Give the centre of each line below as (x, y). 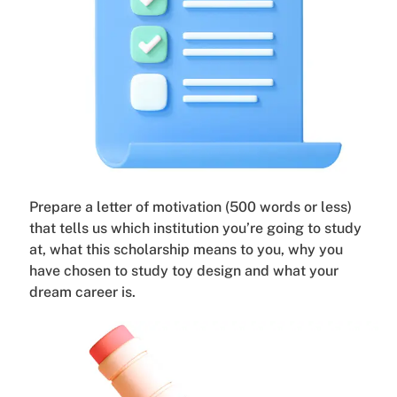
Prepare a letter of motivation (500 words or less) (190, 207)
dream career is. (82, 292)
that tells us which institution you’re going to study (195, 229)
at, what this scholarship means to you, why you (186, 250)
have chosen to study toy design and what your (183, 271)
